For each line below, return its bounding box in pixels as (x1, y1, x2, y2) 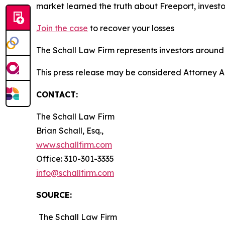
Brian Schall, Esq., (36, 126, 103, 136)
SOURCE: (36, 190, 72, 200)
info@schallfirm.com (36, 168, 114, 178)
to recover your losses (88, 23, 174, 33)
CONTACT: (36, 89, 78, 99)
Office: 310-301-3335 (36, 154, 114, 164)
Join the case (36, 23, 88, 33)
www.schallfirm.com (36, 140, 112, 150)
